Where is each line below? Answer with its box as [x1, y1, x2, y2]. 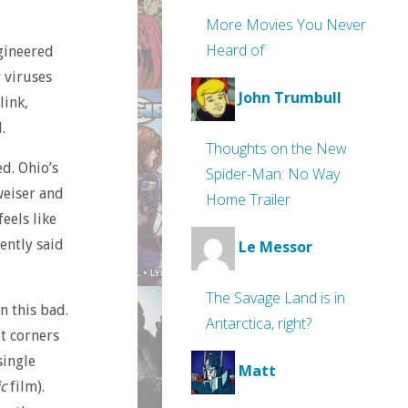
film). [5, 378, 45, 395]
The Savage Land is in [206, 288, 345, 308]
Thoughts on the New [206, 138, 347, 158]
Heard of [206, 40, 264, 60]
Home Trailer [206, 189, 291, 209]
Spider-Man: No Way [206, 164, 340, 184]
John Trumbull [239, 87, 342, 108]
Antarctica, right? [206, 313, 311, 333]
